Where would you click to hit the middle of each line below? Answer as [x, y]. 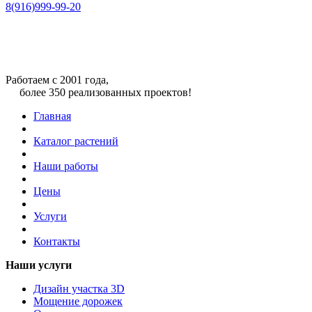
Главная [52, 116]
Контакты [57, 241]
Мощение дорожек [78, 301]
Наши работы [66, 166]
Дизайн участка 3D [79, 288]
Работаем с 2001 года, [57, 79]
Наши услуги [39, 265]
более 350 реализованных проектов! [99, 92]
